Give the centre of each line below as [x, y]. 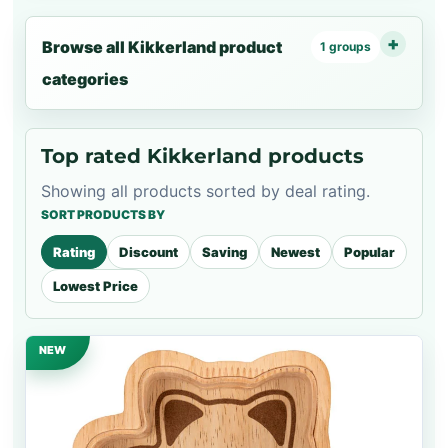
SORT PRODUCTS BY [103, 215]
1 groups [345, 47]
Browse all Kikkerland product [162, 47]
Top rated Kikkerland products [202, 156]
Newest [295, 252]
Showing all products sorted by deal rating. [205, 191]
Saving [224, 252]
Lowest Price [95, 286]
